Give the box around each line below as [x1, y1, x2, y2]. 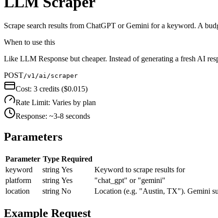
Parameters [4, 130, 62, 144]
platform [5, 176, 31, 185]
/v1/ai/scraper [23, 72, 78, 80]
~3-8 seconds [49, 112, 90, 121]
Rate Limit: [16, 98, 52, 107]
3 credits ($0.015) [34, 85, 88, 93]
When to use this [4, 38, 55, 47]
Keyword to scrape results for [94, 165, 185, 174]
